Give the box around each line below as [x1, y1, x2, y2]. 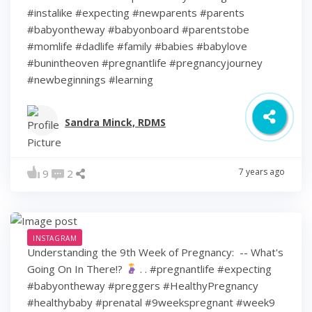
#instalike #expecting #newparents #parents [27, 6, 244, 20]
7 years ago [239, 166, 285, 178]
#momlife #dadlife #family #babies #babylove [27, 39, 247, 54]
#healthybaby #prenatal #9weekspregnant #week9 [27, 295, 275, 309]
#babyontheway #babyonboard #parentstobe [27, 22, 249, 37]
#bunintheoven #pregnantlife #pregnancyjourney [27, 56, 263, 70]
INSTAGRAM [33, 233, 77, 243]
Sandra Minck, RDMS [65, 116, 166, 130]
